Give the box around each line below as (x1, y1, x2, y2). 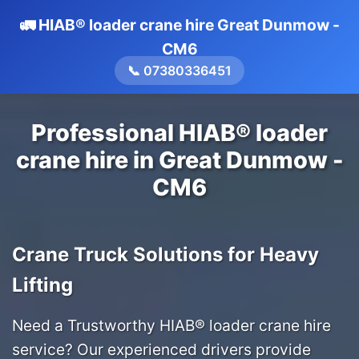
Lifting (12, 273, 73, 296)
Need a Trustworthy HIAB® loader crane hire (12, 316, 331, 335)
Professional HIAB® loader (31, 119, 328, 147)
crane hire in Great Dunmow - (15, 146, 344, 174)
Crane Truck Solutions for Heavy (12, 243, 319, 266)
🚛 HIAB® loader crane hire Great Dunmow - (19, 15, 340, 34)
